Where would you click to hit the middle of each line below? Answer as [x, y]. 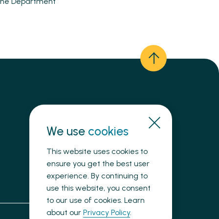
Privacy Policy [107, 212]
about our [65, 212]
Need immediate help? [117, 128]
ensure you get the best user [98, 164]
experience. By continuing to [97, 176]
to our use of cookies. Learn [96, 200]
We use [67, 131]
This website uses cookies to [97, 151]
